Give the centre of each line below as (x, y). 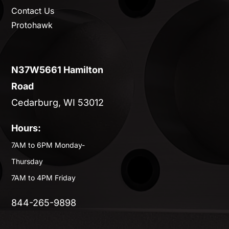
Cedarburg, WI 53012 (58, 103)
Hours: (26, 128)
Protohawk (32, 25)
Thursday (27, 162)
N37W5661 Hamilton (58, 70)
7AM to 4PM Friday (44, 178)
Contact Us (33, 11)
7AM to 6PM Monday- (48, 145)
